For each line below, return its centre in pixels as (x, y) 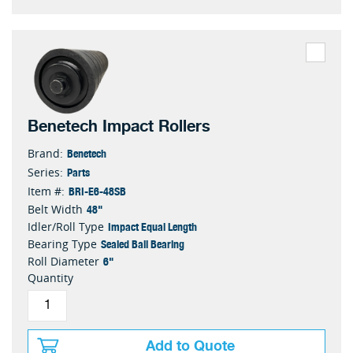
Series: (45, 172)
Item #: (46, 191)
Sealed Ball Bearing (143, 243)
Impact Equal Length (152, 226)
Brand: (45, 153)
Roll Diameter (63, 261)
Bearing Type (62, 243)
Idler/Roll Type (66, 226)
